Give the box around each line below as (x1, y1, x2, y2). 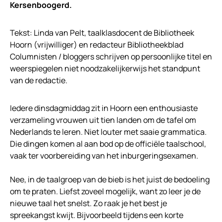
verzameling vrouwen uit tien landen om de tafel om (10, 114, 196, 125)
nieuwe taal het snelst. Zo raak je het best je (10, 197, 167, 209)
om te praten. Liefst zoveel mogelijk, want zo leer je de (10, 185, 201, 197)
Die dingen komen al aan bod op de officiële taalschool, (10, 138, 206, 149)
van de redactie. (10, 74, 67, 86)
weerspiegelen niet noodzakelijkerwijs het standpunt (10, 62, 200, 74)
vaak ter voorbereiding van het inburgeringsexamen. (10, 150, 198, 161)
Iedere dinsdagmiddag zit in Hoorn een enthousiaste (10, 102, 198, 113)
